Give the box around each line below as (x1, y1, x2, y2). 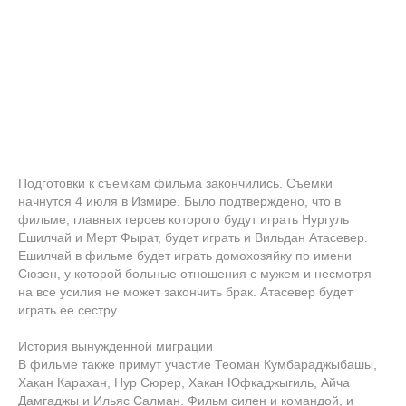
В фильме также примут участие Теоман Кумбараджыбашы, (18, 357, 377, 372)
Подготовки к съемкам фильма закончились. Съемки (18, 176, 333, 191)
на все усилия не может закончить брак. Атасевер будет (18, 285, 353, 300)
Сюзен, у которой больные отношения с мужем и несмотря (18, 266, 372, 282)
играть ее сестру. (18, 303, 120, 318)
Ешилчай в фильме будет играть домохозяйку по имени (18, 248, 352, 264)
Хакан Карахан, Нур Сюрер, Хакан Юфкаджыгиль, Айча (18, 375, 350, 391)
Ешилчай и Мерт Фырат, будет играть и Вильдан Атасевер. (18, 230, 368, 246)
